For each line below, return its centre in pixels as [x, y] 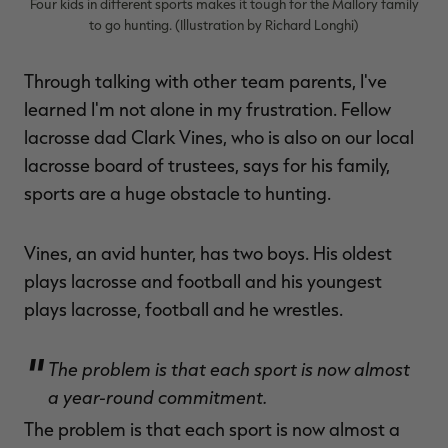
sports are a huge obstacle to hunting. [177, 193]
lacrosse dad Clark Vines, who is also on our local [219, 137]
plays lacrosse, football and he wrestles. [183, 309]
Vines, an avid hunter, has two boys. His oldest [208, 253]
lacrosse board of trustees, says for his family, [207, 165]
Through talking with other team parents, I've [205, 81]
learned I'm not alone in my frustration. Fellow [207, 109]
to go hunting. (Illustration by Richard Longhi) [224, 24]
